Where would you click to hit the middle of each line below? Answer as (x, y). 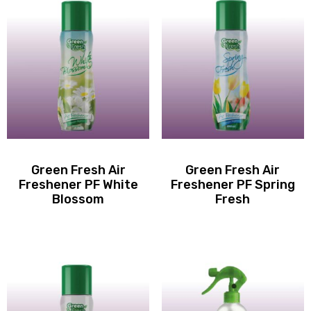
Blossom (78, 200)
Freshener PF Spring (233, 185)
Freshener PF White (78, 185)
